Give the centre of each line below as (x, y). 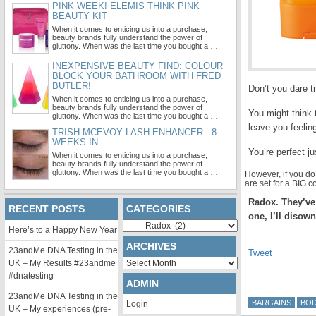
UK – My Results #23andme (62, 263)
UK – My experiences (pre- (60, 309)
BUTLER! (72, 86)
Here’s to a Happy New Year (63, 230)
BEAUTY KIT (80, 16)
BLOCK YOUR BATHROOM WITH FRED (136, 76)
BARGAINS (272, 303)
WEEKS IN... (79, 142)
